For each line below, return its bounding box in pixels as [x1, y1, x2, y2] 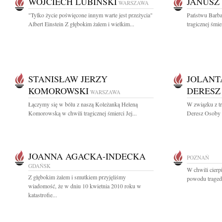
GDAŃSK [28, 162, 51, 169]
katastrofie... [28, 191, 57, 199]
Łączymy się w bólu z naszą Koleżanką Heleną [28, 100, 138, 108]
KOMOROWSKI [28, 85, 89, 97]
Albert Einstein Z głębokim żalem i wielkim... [28, 20, 134, 28]
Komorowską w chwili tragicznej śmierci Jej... [28, 109, 137, 117]
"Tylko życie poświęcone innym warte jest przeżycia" [28, 11, 153, 19]
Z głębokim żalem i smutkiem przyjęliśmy [28, 173, 126, 181]
